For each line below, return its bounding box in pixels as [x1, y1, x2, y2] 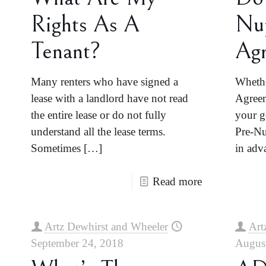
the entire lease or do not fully [31, 109, 167, 121]
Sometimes [31, 142, 81, 154]
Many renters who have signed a [31, 75, 179, 88]
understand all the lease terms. [31, 125, 166, 138]
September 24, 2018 [31, 237, 124, 249]
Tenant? [31, 37, 101, 65]
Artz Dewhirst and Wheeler [45, 220, 169, 233]
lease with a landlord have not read [31, 92, 189, 104]
